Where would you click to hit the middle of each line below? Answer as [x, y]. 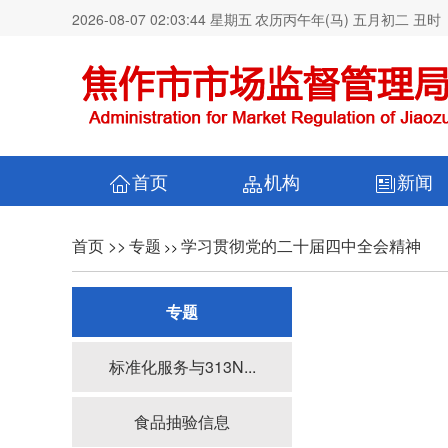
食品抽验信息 [182, 421]
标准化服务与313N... [182, 366]
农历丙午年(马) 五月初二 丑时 [348, 19]
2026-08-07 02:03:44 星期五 [162, 19]
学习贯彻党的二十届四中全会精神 [301, 245]
